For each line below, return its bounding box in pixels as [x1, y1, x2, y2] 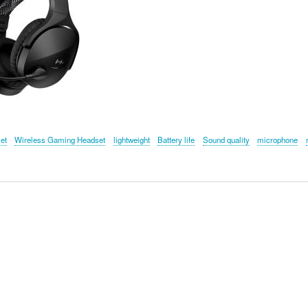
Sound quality [202, 134, 250, 146]
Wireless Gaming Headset [14, 134, 106, 146]
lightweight [113, 134, 150, 146]
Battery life [157, 134, 195, 146]
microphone [257, 134, 298, 146]
